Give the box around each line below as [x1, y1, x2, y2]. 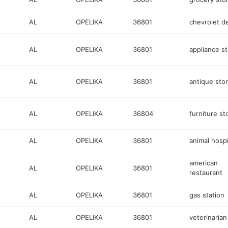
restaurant [189, 168, 222, 177]
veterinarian [189, 213, 227, 221]
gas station [189, 191, 224, 199]
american [189, 159, 218, 167]
